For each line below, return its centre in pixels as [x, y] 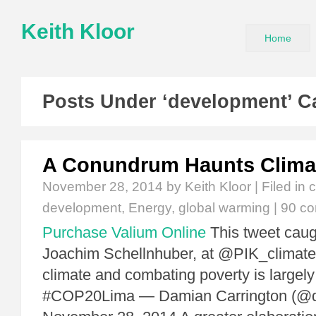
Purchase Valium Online [124, 232]
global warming [224, 208]
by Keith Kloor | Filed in [236, 187]
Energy [150, 208]
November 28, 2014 [103, 187]
